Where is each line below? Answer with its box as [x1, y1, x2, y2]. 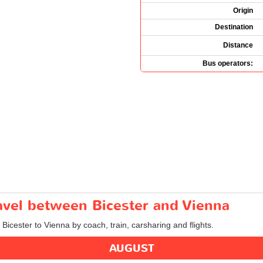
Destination [215, 22, 253, 31]
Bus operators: [203, 59, 253, 68]
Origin [233, 6, 253, 15]
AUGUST [109, 241, 154, 256]
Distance [223, 41, 253, 49]
